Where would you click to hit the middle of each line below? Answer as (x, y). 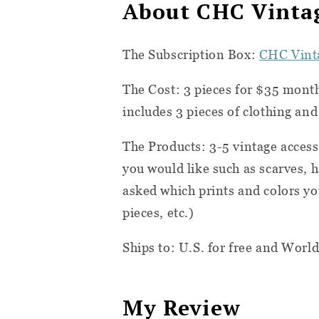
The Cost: (153, 90)
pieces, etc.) (158, 213)
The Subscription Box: (191, 55)
